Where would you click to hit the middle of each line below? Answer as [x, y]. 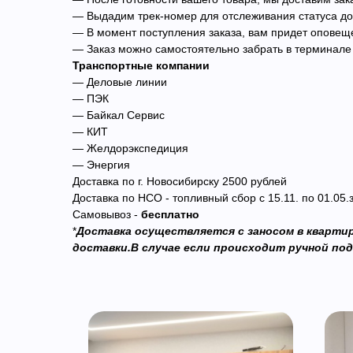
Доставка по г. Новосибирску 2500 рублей [180, 181]
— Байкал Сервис [119, 115]
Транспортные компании [141, 65]
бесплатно [170, 214]
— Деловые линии [120, 82]
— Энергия [101, 164]
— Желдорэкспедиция [130, 148]
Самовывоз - [107, 214]
